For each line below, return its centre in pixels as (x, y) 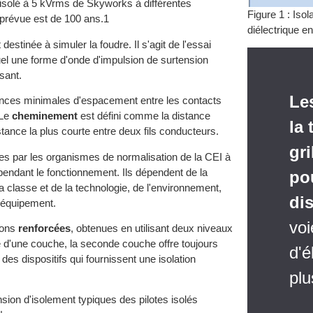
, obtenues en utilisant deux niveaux (152, 228)
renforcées (44, 228)
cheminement (45, 116)
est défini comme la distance (144, 116)
